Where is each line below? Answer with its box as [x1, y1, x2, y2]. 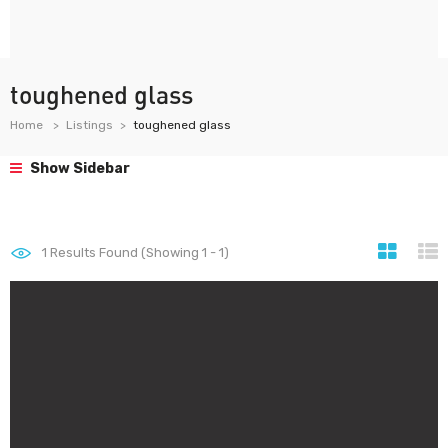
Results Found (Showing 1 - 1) [47, 245, 229, 260]
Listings [66, 118, 113, 132]
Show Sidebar [27, 160, 130, 177]
